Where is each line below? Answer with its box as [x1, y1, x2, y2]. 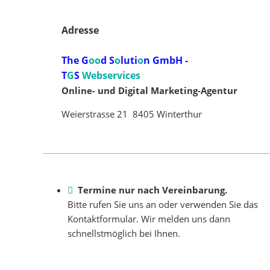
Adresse [61, 23, 99, 37]
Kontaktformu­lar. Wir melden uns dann [67, 212, 230, 225]
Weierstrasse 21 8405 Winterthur [61, 107, 202, 120]
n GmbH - [143, 53, 188, 67]
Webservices [82, 68, 140, 82]
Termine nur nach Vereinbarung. [78, 183, 227, 196]
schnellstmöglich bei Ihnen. [67, 227, 180, 239]
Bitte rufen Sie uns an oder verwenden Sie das [67, 198, 258, 210]
